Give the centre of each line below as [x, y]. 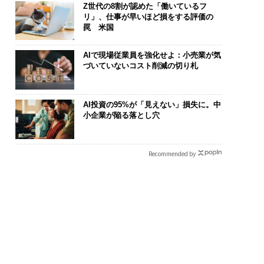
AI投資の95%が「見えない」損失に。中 [152, 104]
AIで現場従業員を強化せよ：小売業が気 [152, 55]
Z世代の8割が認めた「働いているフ [145, 6]
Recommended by [172, 153]
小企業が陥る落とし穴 [121, 115]
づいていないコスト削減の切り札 [140, 66]
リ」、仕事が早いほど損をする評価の [148, 16]
